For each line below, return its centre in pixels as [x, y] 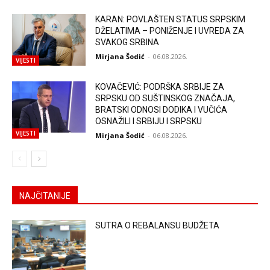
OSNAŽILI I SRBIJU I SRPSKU [149, 121]
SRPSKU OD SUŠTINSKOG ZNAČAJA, [165, 98]
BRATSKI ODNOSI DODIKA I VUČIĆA [162, 109]
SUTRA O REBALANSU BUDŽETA [158, 225]
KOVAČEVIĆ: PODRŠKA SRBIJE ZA [160, 86]
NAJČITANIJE [45, 196]
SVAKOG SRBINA [127, 42]
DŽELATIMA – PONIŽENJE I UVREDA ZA [170, 31]
